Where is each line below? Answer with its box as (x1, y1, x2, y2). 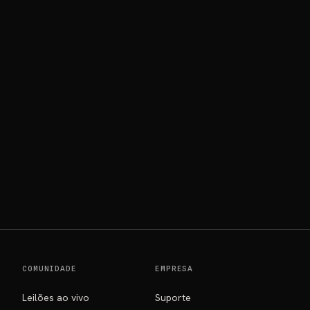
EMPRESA (155, 264, 194, 273)
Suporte (155, 291, 191, 304)
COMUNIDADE (22, 264, 77, 273)
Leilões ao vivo (22, 291, 89, 304)
